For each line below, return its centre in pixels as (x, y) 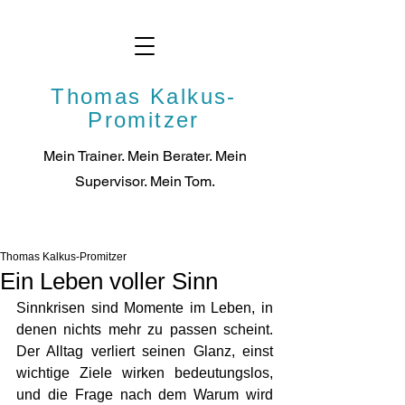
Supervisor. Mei (124, 181)
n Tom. (194, 181)
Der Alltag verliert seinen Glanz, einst (145, 351)
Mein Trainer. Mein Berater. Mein (145, 156)
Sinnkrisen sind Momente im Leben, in (145, 308)
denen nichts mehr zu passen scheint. (145, 330)
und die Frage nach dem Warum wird (145, 395)
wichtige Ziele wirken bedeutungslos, (145, 373)
